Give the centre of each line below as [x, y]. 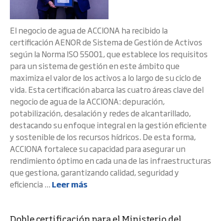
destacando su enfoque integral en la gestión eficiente [108, 125]
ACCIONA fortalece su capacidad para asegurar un [98, 148]
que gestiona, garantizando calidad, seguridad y [94, 172]
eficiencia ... [31, 184]
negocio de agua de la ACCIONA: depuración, [87, 101]
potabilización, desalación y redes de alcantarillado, [100, 113]
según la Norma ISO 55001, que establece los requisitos [109, 54]
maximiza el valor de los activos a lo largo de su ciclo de [106, 77]
